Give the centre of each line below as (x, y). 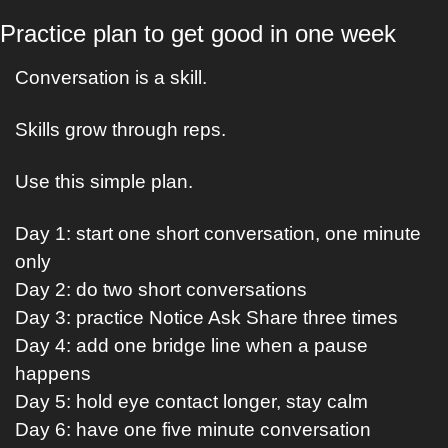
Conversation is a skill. (111, 77)
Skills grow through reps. (120, 129)
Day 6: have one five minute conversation (193, 429)
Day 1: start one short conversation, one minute (218, 233)
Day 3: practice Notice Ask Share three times (206, 317)
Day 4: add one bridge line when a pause (191, 345)
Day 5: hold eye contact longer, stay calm (191, 401)
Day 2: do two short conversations (161, 289)
